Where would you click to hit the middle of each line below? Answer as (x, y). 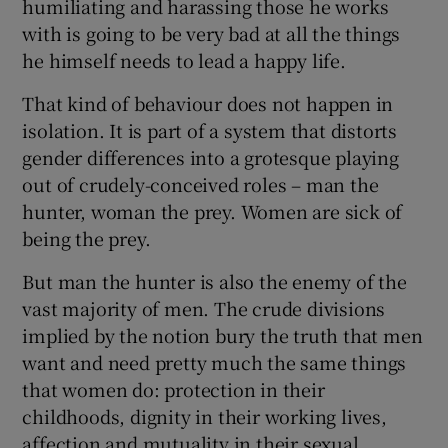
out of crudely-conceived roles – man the (200, 183)
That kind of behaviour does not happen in (208, 102)
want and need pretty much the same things (214, 361)
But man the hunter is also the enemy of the (214, 280)
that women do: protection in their (173, 388)
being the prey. (86, 237)
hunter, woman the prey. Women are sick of (212, 210)
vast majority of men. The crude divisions (204, 307)
